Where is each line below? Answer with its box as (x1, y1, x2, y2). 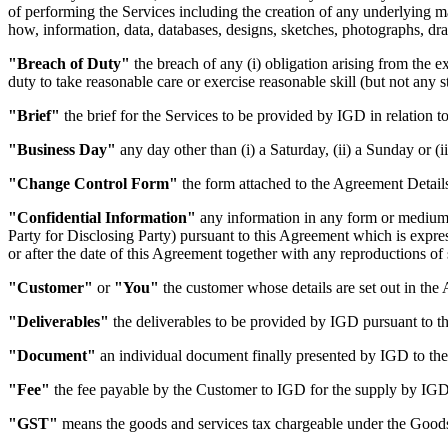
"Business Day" (8, 140, 116, 158)
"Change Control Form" (8, 174, 178, 192)
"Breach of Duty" (8, 54, 130, 72)
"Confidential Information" (8, 208, 196, 226)
